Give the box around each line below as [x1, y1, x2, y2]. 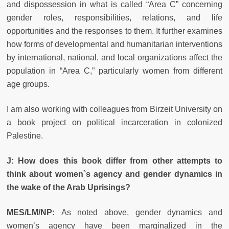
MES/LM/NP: [7, 208, 61, 217]
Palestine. [7, 131, 43, 140]
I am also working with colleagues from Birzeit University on [7, 104, 222, 113]
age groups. [7, 79, 50, 88]
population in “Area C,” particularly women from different [7, 66, 222, 75]
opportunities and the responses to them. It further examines [7, 26, 222, 35]
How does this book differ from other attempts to [14, 156, 222, 165]
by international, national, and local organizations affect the [7, 53, 222, 62]
